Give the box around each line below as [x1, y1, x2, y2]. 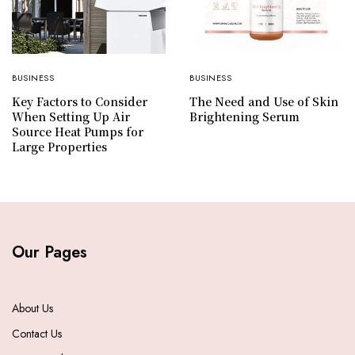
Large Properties [12, 139, 107, 155]
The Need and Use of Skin [189, 94, 338, 110]
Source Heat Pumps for [12, 124, 143, 140]
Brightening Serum [189, 109, 300, 125]
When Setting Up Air [12, 109, 130, 125]
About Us [12, 300, 53, 317]
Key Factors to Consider [12, 94, 147, 110]
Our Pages [12, 241, 87, 265]
